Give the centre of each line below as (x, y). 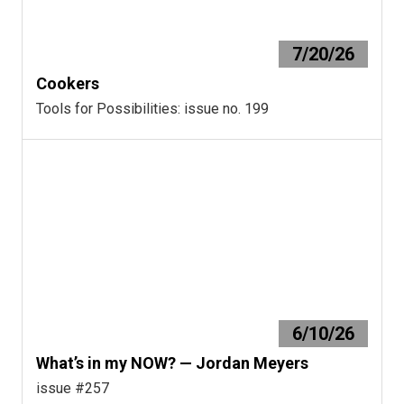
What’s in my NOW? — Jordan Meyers (172, 363)
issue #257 (73, 388)
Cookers (68, 83)
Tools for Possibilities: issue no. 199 (152, 108)
